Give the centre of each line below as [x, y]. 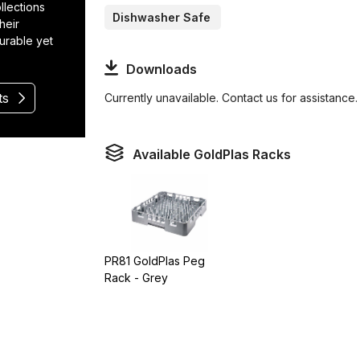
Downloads [161, 69]
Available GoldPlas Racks [212, 155]
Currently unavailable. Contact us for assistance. [231, 97]
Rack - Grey [137, 277]
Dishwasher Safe [162, 17]
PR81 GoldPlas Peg [155, 260]
